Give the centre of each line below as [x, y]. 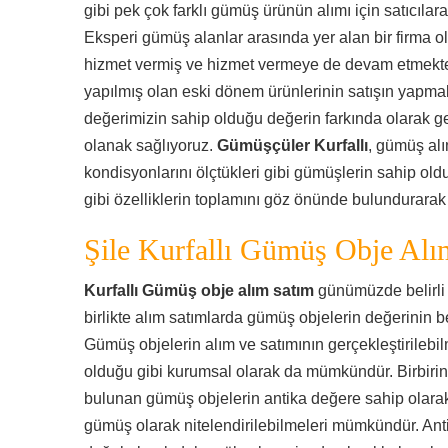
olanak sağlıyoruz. [150, 145]
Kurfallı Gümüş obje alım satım [199, 290]
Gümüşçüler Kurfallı [292, 145]
